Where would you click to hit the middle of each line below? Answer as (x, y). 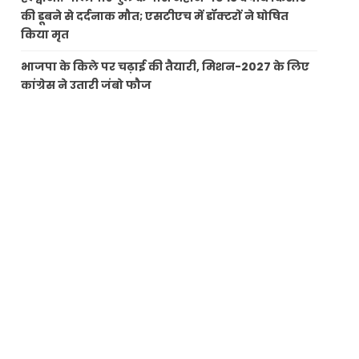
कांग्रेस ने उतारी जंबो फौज (87, 85)
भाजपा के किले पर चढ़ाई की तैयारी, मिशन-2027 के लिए (165, 66)
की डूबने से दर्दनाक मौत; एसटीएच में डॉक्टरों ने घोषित (155, 16)
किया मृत (45, 34)
